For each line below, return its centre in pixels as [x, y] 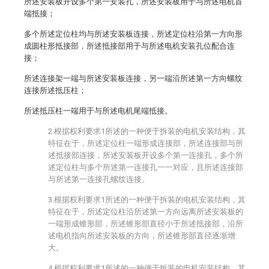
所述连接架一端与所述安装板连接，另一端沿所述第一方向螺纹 [133, 78]
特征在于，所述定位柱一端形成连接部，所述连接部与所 [146, 143]
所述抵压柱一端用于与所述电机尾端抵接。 [98, 111]
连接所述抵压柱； [55, 90]
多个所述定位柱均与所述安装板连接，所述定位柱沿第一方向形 [133, 34]
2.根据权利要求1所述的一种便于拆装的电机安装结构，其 [147, 131]
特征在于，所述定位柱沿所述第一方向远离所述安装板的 [146, 212]
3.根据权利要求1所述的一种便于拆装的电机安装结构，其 [147, 200]
